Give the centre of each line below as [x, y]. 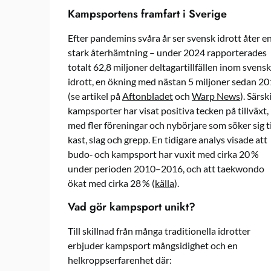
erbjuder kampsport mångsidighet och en [153, 245]
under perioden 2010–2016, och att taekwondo [166, 168]
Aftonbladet [148, 96]
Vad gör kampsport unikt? [132, 207]
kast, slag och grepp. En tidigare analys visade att [168, 139]
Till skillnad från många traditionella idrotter [159, 230]
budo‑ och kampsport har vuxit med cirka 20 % [163, 154]
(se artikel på [95, 96]
